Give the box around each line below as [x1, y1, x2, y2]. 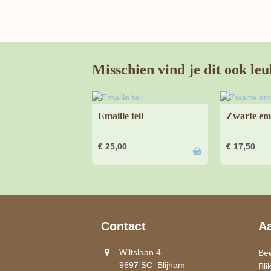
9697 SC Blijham [119, 260, 185, 270]
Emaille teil [98, 110, 143, 121]
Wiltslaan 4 [119, 247, 161, 257]
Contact [101, 219, 146, 233]
